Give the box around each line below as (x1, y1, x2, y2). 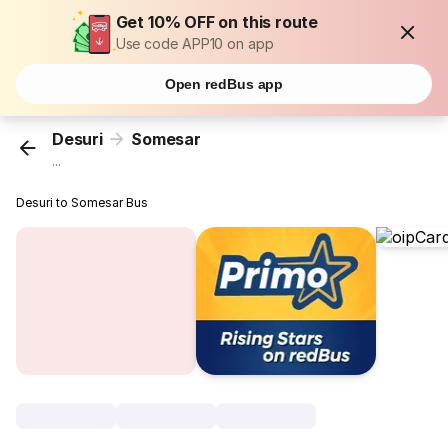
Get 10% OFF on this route (115, 12, 319, 32)
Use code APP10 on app (115, 35, 274, 52)
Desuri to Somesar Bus (16, 195, 149, 211)
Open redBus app (164, 76, 284, 92)
